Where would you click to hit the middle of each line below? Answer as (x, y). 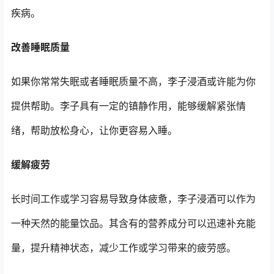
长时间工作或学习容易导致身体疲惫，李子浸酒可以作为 (133, 198)
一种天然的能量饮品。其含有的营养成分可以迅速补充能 (133, 223)
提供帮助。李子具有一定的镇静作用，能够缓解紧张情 (128, 106)
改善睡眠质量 (40, 47)
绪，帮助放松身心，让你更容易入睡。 (94, 130)
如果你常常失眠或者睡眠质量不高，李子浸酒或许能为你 (133, 81)
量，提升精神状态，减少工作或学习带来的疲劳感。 (124, 247)
